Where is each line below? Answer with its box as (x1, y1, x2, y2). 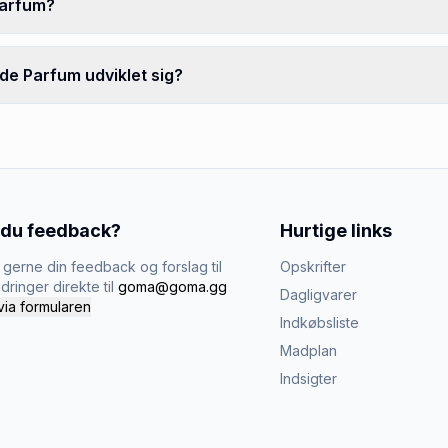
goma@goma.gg (118, 278, 227, 295)
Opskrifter (280, 258, 346, 275)
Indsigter (280, 370, 337, 387)
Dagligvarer (280, 286, 357, 303)
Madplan (280, 342, 337, 359)
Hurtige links (280, 220, 392, 241)
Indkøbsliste (280, 314, 359, 331)
